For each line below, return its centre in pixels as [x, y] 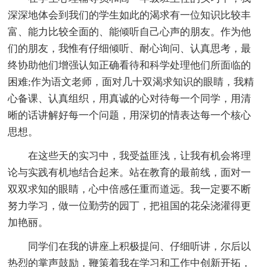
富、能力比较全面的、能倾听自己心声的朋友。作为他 [130, 32]
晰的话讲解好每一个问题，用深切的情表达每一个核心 [130, 116]
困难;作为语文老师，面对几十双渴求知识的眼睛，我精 [131, 82]
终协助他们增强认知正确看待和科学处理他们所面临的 [130, 66]
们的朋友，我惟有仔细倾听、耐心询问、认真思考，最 [130, 49]
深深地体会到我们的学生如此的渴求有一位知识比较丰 [130, 15]
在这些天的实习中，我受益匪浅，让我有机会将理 [140, 156]
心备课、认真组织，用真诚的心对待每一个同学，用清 [130, 99]
